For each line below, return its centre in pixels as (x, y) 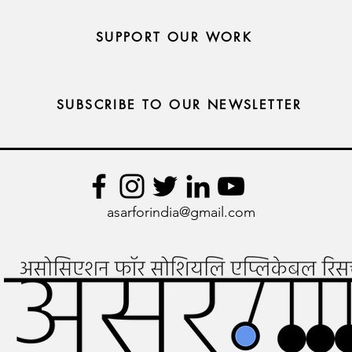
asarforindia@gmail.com (181, 212)
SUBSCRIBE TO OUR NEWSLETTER (180, 104)
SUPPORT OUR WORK (174, 37)
